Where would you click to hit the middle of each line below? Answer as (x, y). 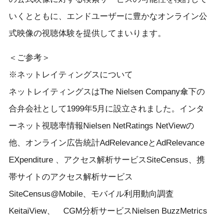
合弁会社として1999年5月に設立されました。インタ (106, 109)
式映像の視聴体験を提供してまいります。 (87, 33)
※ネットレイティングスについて (71, 74)
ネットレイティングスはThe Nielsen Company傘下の (107, 91)
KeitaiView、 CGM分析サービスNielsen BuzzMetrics (108, 211)
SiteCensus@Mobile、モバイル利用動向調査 (91, 194)
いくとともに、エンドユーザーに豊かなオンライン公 (108, 16)
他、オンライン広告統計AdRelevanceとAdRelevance (106, 143)
